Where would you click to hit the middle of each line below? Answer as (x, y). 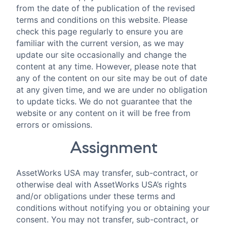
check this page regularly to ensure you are (100, 32)
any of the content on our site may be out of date (112, 78)
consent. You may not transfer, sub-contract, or (107, 219)
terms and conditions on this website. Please (102, 20)
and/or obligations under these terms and (96, 196)
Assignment (113, 148)
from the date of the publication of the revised (106, 8)
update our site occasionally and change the (101, 55)
